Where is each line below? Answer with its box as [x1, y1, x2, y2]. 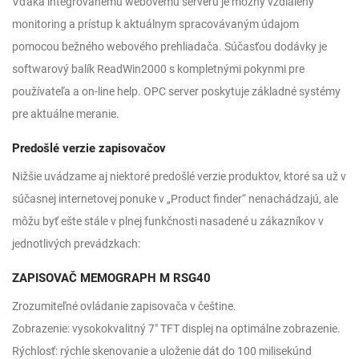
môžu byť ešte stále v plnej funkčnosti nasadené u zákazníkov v [12, 215, 324, 228]
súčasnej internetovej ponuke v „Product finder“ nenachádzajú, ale [12, 192, 338, 205]
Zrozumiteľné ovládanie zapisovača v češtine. [12, 300, 236, 313]
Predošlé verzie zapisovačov [12, 141, 166, 155]
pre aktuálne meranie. [12, 107, 119, 120]
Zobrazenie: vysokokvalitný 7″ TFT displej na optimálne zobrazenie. [12, 322, 341, 335]
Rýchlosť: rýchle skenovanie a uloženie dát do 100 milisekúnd [12, 345, 312, 357]
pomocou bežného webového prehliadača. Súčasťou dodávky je [12, 40, 327, 53]
